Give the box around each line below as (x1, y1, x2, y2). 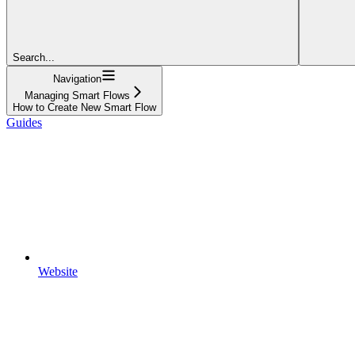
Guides (6, 115, 42, 129)
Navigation (53, 72, 101, 85)
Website (38, 264, 78, 278)
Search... (13, 51, 55, 63)
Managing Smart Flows (25, 89, 130, 101)
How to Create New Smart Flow (13, 101, 156, 113)
